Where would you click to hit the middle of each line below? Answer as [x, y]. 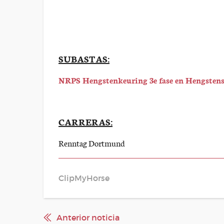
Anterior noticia [88, 217]
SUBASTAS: [84, 58]
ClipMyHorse [84, 178]
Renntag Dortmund [92, 143]
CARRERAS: [85, 121]
